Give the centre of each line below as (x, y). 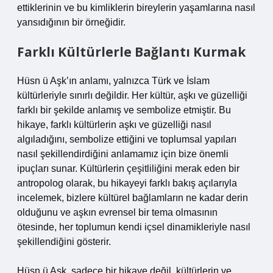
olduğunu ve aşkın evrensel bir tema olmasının (117, 212)
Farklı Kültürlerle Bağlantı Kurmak (131, 52)
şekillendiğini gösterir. (64, 242)
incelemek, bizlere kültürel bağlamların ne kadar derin (133, 198)
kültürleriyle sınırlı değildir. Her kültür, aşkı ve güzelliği (132, 95)
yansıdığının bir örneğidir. (71, 22)
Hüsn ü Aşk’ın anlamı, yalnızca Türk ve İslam (113, 81)
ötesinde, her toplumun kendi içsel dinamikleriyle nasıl (134, 227)
